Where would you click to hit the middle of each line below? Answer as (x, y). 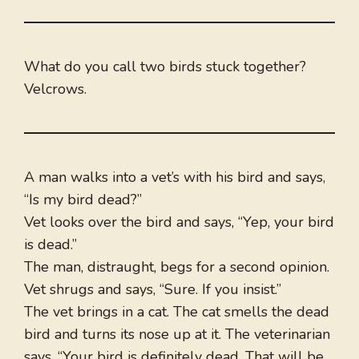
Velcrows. (55, 89)
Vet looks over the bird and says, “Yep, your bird (179, 222)
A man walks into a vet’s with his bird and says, (175, 177)
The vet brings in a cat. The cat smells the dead (177, 312)
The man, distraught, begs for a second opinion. (177, 267)
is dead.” (50, 245)
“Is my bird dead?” (83, 200)
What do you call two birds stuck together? (165, 67)
